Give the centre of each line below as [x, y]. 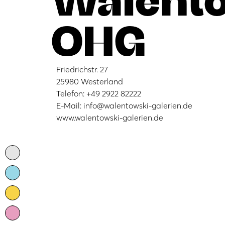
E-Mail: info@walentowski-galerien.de [124, 105]
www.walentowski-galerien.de [110, 118]
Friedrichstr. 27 [82, 69]
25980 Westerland [90, 81]
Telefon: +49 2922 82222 [99, 93]
